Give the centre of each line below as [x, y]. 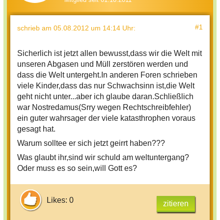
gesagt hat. [36, 129]
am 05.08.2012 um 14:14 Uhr [88, 28]
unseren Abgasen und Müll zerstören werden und [103, 64]
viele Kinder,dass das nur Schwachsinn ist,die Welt [106, 85]
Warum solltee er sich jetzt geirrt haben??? [91, 143]
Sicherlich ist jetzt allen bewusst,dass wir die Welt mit [110, 53]
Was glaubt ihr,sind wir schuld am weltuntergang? [103, 157]
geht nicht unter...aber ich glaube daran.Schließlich [105, 96]
